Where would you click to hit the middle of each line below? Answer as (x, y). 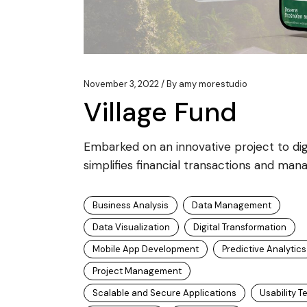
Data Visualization (131, 227)
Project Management (137, 271)
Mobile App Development (146, 249)
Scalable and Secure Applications (164, 293)
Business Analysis (131, 205)
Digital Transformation (240, 227)
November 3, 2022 (121, 84)
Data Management (232, 205)
